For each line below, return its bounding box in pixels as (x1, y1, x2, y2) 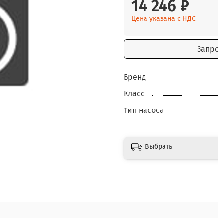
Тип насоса (124, 106, 164, 115)
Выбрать (145, 143, 172, 151)
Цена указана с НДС (131, 15, 196, 23)
